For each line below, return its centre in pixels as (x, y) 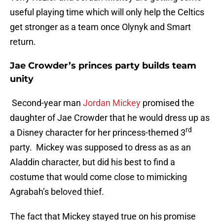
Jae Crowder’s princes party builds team (103, 66)
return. (23, 42)
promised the (167, 103)
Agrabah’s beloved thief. (57, 192)
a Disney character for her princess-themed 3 (98, 133)
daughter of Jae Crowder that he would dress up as (110, 118)
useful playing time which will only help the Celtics (107, 12)
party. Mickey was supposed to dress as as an (100, 147)
